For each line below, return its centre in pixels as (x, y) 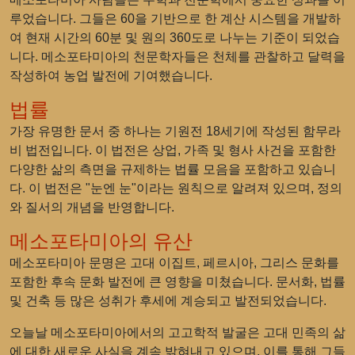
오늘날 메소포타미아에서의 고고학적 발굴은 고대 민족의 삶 (177, 332)
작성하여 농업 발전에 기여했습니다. (111, 76)
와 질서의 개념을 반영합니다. (92, 207)
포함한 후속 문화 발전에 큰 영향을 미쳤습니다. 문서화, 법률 (177, 282)
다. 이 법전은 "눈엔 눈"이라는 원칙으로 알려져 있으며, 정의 (176, 188)
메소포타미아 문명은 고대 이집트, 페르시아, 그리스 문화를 (174, 263)
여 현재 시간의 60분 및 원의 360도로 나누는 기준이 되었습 (175, 38)
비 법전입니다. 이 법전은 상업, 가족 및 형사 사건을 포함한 (173, 150)
